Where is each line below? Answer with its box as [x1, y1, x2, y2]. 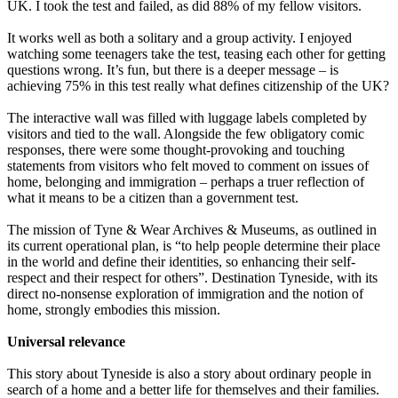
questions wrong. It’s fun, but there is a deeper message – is [7, 62, 338, 78]
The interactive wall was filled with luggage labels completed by [7, 110, 367, 126]
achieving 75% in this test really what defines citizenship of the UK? [7, 78, 389, 94]
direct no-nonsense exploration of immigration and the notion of [7, 286, 363, 302]
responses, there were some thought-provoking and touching [7, 142, 345, 158]
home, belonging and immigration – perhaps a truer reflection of [7, 174, 364, 190]
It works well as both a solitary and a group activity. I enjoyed [7, 30, 352, 46]
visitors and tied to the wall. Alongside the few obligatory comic [7, 126, 364, 142]
